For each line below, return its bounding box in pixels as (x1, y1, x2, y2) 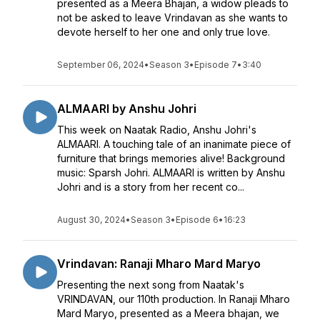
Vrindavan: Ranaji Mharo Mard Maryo (57, 256, 261, 271)
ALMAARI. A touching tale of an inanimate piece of (57, 138, 291, 150)
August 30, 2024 (57, 214, 126, 225)
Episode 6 (176, 214, 219, 225)
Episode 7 (194, 59, 237, 70)
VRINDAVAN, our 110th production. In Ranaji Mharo (57, 293, 290, 305)
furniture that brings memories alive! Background (57, 152, 285, 164)
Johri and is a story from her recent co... (57, 181, 244, 193)
